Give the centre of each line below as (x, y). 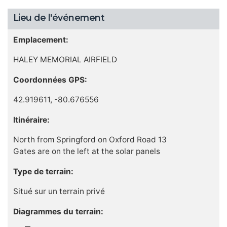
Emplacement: (41, 40)
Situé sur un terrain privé (59, 192)
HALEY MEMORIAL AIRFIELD (65, 60)
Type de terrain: (43, 171)
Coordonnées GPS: (50, 80)
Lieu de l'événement (59, 18)
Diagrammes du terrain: (58, 211)
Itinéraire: (31, 120)
